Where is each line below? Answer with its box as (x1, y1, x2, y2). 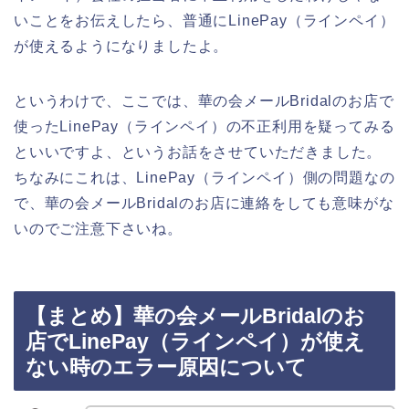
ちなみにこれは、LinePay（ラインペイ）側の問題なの (14, 169, 395, 185)
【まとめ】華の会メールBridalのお (26, 304, 365, 329)
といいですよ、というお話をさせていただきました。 (14, 143, 383, 160)
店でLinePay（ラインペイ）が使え (26, 330, 365, 354)
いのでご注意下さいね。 (14, 220, 183, 236)
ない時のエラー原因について (26, 355, 307, 380)
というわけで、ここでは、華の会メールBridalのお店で (14, 92, 394, 109)
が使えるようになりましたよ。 (14, 37, 229, 54)
